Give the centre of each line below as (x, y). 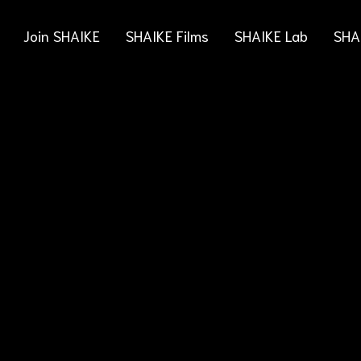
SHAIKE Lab (272, 35)
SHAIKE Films (168, 35)
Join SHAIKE (62, 35)
